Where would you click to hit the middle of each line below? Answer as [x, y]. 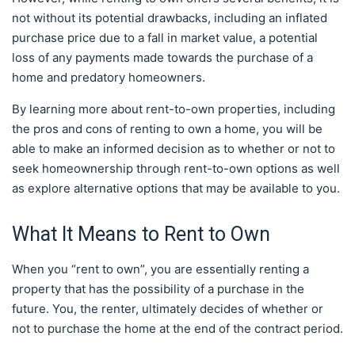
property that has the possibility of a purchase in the [158, 289]
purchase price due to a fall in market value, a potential [165, 38]
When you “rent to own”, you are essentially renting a [160, 269]
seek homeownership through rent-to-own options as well [176, 168]
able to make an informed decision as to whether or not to [174, 149]
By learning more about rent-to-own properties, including [174, 109]
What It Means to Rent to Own [141, 234]
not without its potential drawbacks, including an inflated [170, 18]
